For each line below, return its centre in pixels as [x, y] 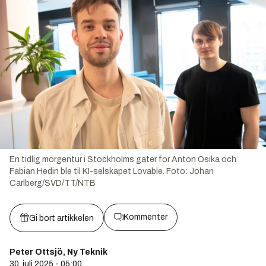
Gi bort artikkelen [61, 218]
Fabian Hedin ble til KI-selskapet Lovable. [87, 172]
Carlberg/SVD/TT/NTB [53, 183]
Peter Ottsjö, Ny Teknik [58, 252]
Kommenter [145, 217]
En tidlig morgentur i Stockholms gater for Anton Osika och [123, 160]
